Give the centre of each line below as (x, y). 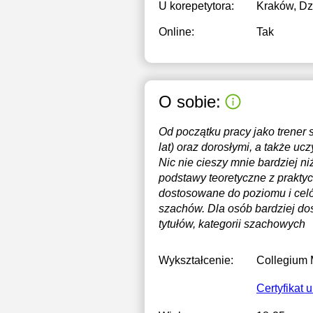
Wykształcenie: (196, 260)
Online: (176, 32)
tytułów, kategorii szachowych (232, 224)
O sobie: (190, 101)
